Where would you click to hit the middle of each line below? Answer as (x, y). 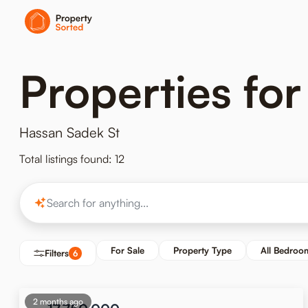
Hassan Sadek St (69, 132)
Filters (57, 253)
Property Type (202, 250)
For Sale (128, 250)
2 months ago (58, 301)
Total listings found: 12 (72, 159)
